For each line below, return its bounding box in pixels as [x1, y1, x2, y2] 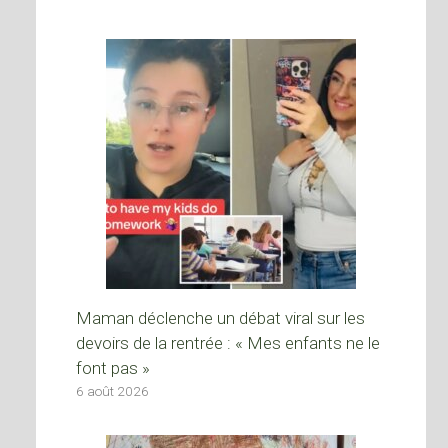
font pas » [76, 357, 150, 378]
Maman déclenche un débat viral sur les [76, 307, 365, 328]
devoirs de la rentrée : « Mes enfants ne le [76, 332, 380, 353]
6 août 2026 [76, 382, 149, 399]
